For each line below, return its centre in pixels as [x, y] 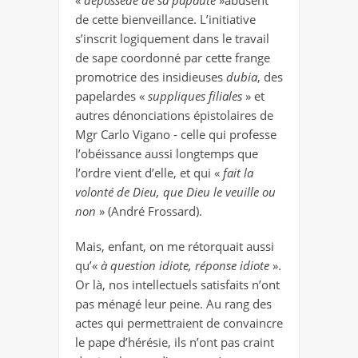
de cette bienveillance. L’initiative [165, 20]
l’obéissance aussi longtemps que [167, 154]
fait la [238, 173]
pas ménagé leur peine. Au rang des [173, 304]
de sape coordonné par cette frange [173, 58]
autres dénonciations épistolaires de [174, 115]
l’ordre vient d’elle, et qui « [149, 173]
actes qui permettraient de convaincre [179, 323]
